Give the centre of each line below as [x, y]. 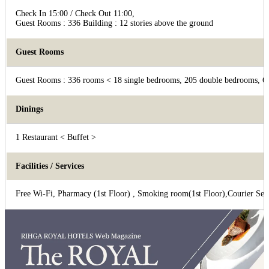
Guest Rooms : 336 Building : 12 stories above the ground [114, 23]
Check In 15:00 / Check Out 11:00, [75, 13]
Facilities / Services [50, 166]
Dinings [29, 109]
